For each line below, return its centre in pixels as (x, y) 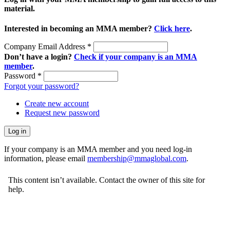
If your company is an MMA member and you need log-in (98, 149)
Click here (172, 28)
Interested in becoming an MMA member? (79, 28)
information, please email (46, 158)
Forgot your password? (42, 86)
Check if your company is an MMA (136, 56)
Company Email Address (46, 46)
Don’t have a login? (39, 56)
